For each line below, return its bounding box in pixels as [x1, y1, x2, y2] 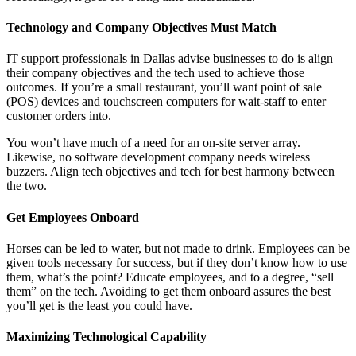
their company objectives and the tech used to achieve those [6, 66, 304, 80]
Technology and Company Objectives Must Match [6, 21, 277, 35]
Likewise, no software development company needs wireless [6, 150, 310, 164]
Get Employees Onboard [6, 210, 139, 224]
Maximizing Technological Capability [6, 330, 207, 344]
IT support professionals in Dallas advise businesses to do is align [6, 52, 333, 66]
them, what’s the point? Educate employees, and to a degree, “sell [6, 269, 334, 284]
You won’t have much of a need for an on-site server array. [6, 136, 300, 150]
